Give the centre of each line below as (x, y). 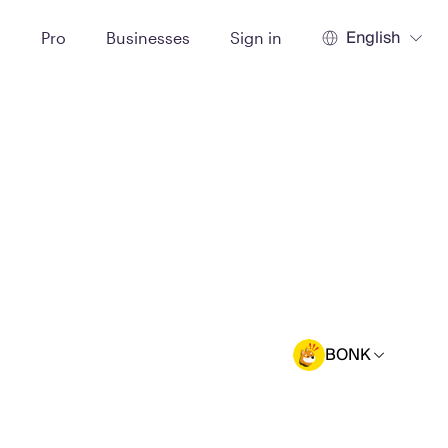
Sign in (256, 37)
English (373, 37)
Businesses (148, 37)
